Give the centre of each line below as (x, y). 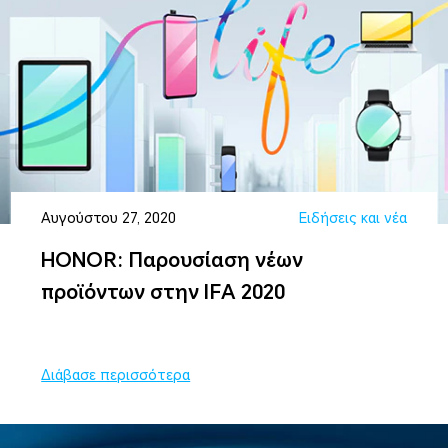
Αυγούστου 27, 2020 (109, 218)
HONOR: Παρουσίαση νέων (172, 260)
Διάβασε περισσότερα (116, 375)
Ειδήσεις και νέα (352, 218)
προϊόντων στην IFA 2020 (163, 292)
